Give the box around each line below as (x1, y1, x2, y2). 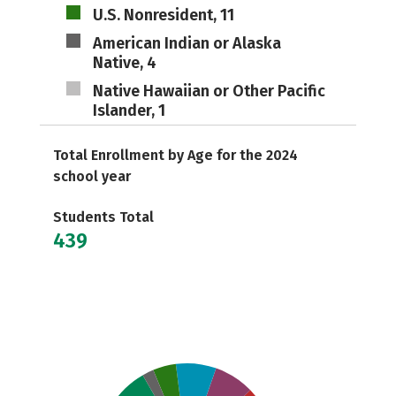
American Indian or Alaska (92, 34, 281, 53)
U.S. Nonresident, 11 (92, 5, 234, 25)
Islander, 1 (92, 101, 165, 120)
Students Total (53, 209, 154, 225)
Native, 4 (92, 53, 156, 72)
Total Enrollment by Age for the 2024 (53, 147, 298, 164)
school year (53, 168, 131, 185)
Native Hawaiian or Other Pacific (92, 81, 325, 101)
